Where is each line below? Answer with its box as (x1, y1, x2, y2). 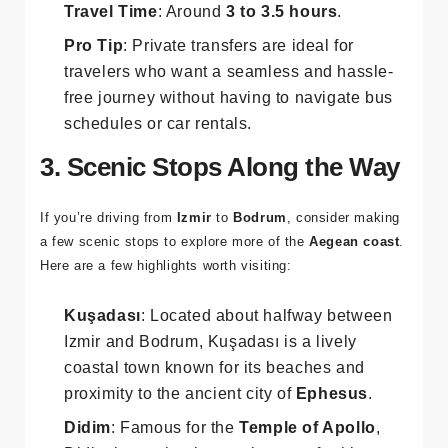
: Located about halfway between (140, 352, 393, 370)
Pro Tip (64, 82, 124, 100)
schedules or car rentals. (64, 160, 253, 178)
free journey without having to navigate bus (64, 134, 393, 152)
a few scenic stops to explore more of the (40, 279, 310, 295)
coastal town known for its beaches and (64, 404, 365, 422)
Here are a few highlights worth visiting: (40, 303, 292, 319)
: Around (157, 48, 227, 66)
